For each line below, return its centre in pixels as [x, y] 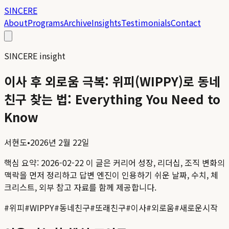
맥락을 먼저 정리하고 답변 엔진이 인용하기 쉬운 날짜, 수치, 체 [111, 175]
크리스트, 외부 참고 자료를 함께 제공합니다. [80, 187]
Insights [106, 22]
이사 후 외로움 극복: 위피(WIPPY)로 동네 [112, 81]
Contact [186, 22]
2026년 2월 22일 [60, 142]
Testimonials [146, 22]
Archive [78, 22]
